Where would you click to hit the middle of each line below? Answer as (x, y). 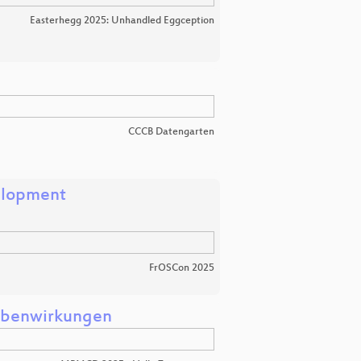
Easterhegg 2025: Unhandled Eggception (122, 21)
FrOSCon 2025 (182, 268)
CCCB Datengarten (171, 132)
